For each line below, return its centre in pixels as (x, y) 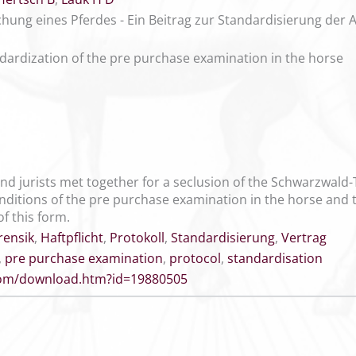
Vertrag (304, 238)
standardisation (275, 258)
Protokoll (137, 238)
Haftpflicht (72, 238)
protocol (195, 258)
